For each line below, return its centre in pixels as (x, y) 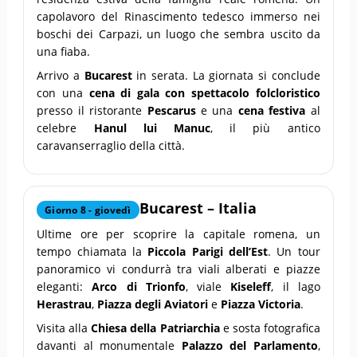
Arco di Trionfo (139, 286)
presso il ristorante (92, 110)
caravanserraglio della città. (111, 145)
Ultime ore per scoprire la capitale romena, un (178, 233)
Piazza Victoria (261, 304)
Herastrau (65, 304)
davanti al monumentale (109, 345)
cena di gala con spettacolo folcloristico (204, 92)
